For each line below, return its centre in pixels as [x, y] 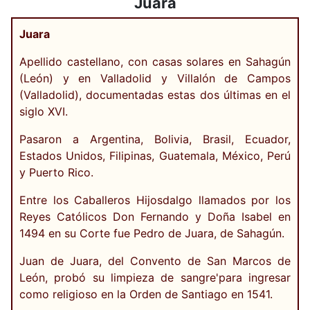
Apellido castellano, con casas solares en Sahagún [155, 62]
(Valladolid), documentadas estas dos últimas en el [155, 95]
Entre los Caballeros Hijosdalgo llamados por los [155, 200]
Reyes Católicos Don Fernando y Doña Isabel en [155, 217]
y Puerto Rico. [56, 173]
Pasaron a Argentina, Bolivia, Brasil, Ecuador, [155, 139]
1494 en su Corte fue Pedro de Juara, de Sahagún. [152, 234]
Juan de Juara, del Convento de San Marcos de [155, 261]
